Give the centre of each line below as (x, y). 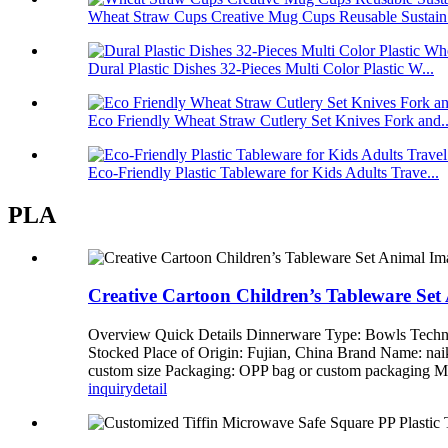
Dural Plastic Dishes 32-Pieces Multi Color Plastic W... (261, 68)
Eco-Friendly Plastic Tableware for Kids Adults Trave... (263, 172)
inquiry (110, 389)
